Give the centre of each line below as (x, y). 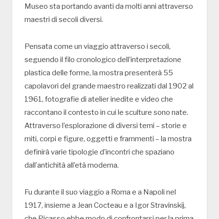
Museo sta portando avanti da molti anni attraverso (109, 7)
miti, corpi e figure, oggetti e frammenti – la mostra (108, 139)
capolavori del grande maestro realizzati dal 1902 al (109, 86)
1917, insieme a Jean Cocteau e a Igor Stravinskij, (105, 205)
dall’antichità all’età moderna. (72, 165)
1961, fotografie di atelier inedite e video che (99, 99)
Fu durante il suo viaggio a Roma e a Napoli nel (100, 192)
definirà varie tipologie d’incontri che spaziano (99, 152)
